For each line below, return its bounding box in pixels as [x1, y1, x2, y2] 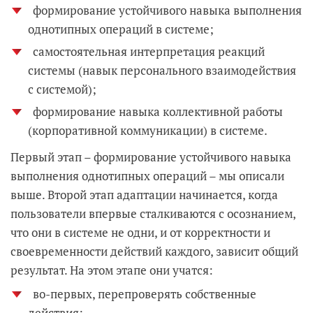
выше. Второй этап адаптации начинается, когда [10, 187, 278, 203]
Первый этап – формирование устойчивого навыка [10, 149, 291, 165]
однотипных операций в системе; [28, 20, 214, 37]
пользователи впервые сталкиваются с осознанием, [10, 205, 296, 221]
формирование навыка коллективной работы [30, 103, 283, 119]
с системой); [28, 80, 96, 97]
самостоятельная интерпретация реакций [30, 43, 265, 59]
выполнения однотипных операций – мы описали [10, 168, 284, 184]
